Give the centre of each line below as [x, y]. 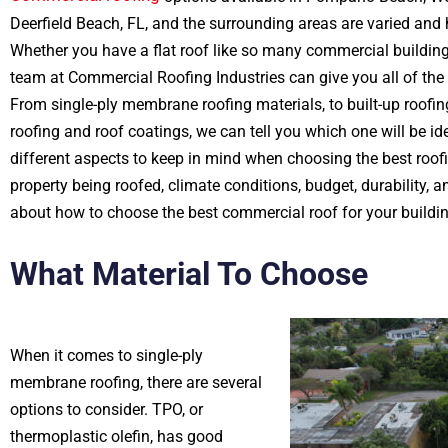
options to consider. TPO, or [106, 409]
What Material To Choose [189, 274]
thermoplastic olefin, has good [116, 436]
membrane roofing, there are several [136, 382]
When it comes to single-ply [106, 355]
